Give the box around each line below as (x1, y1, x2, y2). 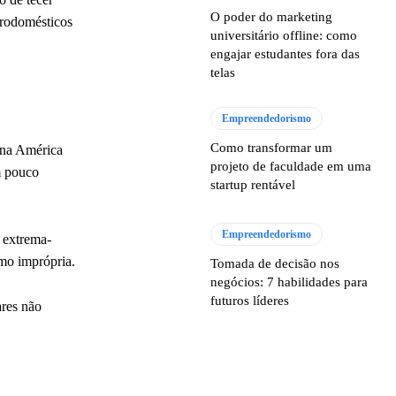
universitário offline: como (210, 28, 358, 42)
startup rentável (210, 178, 296, 193)
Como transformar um (210, 141, 333, 156)
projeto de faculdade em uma (210, 159, 372, 174)
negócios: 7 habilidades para (210, 275, 369, 290)
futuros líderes (210, 293, 290, 308)
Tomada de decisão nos (210, 256, 340, 271)
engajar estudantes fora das (210, 47, 361, 61)
